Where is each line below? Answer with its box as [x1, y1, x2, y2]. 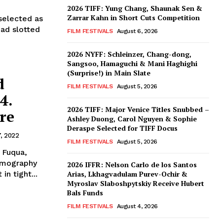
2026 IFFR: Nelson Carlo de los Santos [67, 160, 197, 170]
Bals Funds [67, 188, 103, 198]
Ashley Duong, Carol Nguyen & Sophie [67, 114, 197, 124]
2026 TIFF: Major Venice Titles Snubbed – [67, 105, 209, 114]
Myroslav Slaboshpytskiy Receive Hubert [67, 179, 204, 188]
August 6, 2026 [116, 28, 158, 35]
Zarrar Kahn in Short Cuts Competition [67, 13, 200, 23]
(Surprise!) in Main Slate [67, 68, 150, 78]
